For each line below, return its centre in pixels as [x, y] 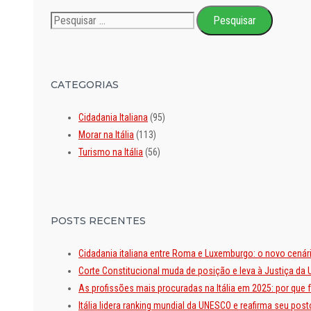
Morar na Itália [106, 135]
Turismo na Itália [111, 152]
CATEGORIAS [85, 85]
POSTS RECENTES [98, 220]
